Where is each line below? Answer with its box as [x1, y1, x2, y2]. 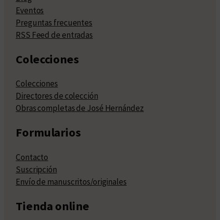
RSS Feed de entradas [16, 29, 93, 40]
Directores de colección [16, 90, 98, 102]
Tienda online [16, 198, 89, 214]
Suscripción [16, 164, 57, 175]
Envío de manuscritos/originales [16, 176, 127, 187]
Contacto [16, 151, 49, 163]
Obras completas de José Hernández [16, 103, 144, 114]
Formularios [16, 125, 81, 140]
